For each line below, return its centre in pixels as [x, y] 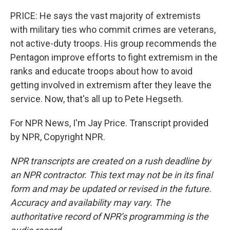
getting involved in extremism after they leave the [111, 85]
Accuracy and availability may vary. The [90, 203]
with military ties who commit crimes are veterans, [113, 30]
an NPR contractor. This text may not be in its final [111, 175]
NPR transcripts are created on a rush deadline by [111, 161]
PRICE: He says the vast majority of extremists [106, 16]
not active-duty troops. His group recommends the [113, 43]
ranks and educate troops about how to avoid [101, 71]
